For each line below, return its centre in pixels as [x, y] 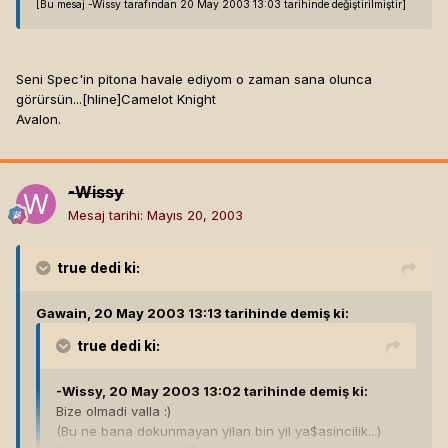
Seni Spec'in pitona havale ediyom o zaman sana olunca [194, 79]
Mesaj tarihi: [107, 215]
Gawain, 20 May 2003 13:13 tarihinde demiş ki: [192, 313]
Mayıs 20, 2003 [195, 215]
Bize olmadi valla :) [113, 411]
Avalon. [38, 119]
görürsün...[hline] [68, 99]
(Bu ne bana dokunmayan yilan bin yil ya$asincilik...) [218, 431]
